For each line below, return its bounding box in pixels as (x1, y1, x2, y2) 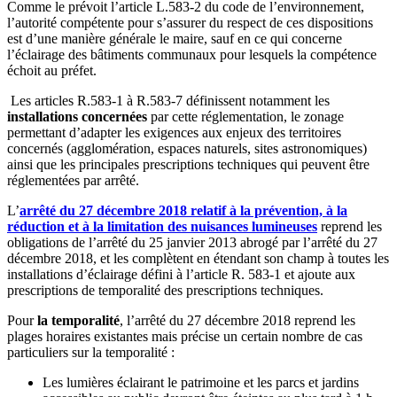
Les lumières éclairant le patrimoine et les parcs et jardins (43, 375, 359, 391)
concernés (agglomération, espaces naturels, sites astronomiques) (7, 141, 367, 157)
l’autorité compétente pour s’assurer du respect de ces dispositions (7, 15, 373, 31)
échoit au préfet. (7, 63, 97, 79)
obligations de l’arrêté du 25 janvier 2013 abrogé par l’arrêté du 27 (7, 235, 378, 251)
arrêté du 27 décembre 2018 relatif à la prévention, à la (19, 203, 347, 219)
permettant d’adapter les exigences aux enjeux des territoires (7, 125, 341, 141)
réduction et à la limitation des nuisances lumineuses (7, 219, 317, 235)
